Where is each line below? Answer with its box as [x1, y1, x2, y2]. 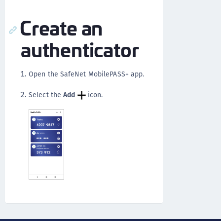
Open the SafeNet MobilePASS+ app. [29, 69, 145, 79]
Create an [20, 12, 103, 41]
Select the [29, 89, 64, 100]
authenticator [21, 34, 139, 63]
